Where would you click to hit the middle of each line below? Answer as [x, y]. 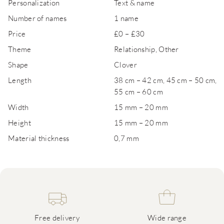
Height [19, 122]
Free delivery [57, 217]
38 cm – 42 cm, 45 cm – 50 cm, [165, 80]
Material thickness [39, 138]
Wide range [167, 217]
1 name [126, 18]
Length [20, 80]
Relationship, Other [146, 49]
